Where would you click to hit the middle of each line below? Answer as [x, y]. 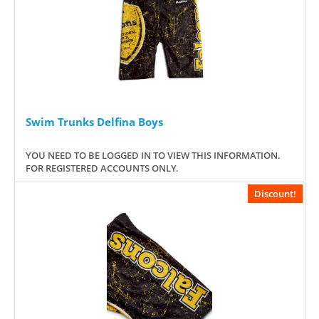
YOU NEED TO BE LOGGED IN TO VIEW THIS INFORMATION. [153, 155]
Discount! [275, 193]
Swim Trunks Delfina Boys [94, 121]
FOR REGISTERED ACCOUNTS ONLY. [102, 168]
